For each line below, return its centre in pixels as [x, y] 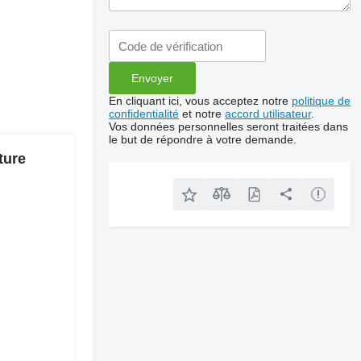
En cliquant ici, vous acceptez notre [201, 101]
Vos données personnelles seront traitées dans [229, 127]
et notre [202, 114]
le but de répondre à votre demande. [203, 139]
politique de [322, 101]
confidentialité [144, 114]
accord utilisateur [268, 114]
